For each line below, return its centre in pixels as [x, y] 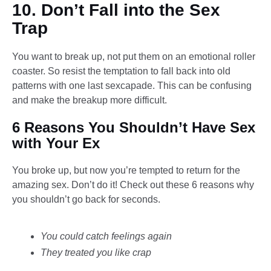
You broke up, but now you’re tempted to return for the [126, 170]
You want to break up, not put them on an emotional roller [134, 56]
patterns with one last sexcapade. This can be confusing [132, 85]
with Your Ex [56, 143]
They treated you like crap [96, 253]
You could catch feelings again [106, 237]
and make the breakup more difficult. [90, 100]
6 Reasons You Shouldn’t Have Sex [134, 127]
